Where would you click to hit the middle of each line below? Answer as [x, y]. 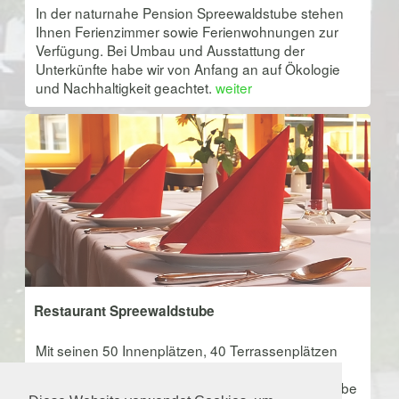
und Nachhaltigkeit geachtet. [125, 87]
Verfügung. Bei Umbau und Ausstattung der [170, 49]
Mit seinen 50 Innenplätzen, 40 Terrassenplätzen [186, 350]
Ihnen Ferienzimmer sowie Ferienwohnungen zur [187, 31]
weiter [233, 87]
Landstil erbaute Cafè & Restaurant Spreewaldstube [196, 387]
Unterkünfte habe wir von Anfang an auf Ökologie [187, 68]
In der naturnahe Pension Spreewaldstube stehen [189, 12]
